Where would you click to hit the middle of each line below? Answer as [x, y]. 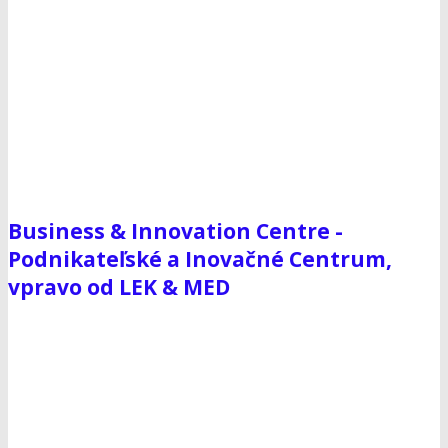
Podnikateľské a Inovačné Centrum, [200, 258]
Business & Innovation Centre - [175, 230]
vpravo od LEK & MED [119, 286]
